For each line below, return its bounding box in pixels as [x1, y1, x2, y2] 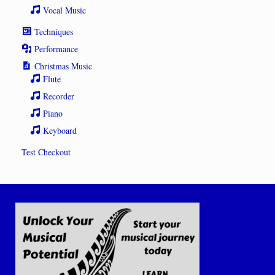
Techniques [34, 25, 74, 37]
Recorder [43, 90, 75, 102]
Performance [34, 42, 79, 55]
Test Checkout [21, 145, 71, 158]
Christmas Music [34, 60, 93, 72]
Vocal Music [43, 4, 87, 16]
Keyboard [43, 124, 77, 136]
